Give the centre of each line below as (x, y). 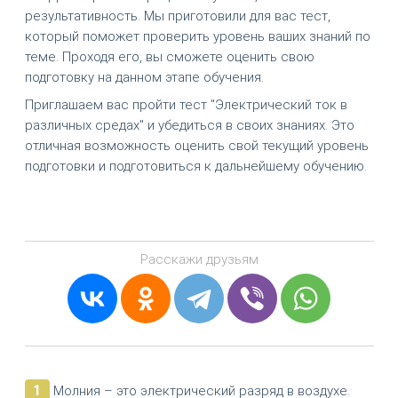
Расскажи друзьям (199, 260)
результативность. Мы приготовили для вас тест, (177, 16)
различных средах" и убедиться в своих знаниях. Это (189, 126)
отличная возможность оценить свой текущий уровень (196, 146)
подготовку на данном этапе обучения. (144, 77)
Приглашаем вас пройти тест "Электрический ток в (186, 105)
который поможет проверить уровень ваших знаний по (197, 36)
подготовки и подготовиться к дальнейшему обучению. (195, 167)
